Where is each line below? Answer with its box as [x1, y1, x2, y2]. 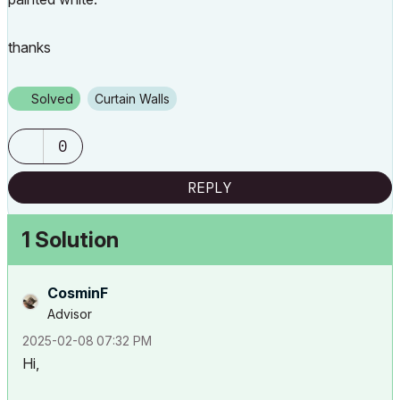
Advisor [47, 306, 92, 321]
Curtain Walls [104, 91, 170, 106]
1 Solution [21, 227, 119, 253]
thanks [8, 38, 51, 56]
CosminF [47, 284, 108, 302]
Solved [31, 91, 73, 106]
